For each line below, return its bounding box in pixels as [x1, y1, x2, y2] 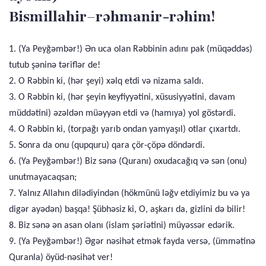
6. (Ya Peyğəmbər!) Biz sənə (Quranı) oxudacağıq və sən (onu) [9, 157, 247, 166]
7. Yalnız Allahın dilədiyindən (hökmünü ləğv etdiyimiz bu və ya [9, 189, 250, 198]
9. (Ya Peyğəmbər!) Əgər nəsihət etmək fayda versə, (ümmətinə [9, 237, 255, 246]
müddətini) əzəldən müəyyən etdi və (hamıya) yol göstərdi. [9, 109, 236, 118]
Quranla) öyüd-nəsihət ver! [9, 253, 113, 262]
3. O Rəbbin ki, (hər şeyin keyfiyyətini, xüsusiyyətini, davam [9, 93, 235, 102]
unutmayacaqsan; [9, 173, 77, 182]
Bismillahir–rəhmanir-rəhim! [9, 7, 215, 27]
